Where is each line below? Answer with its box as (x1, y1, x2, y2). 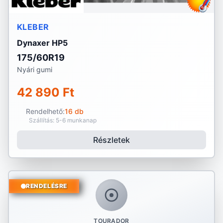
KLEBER (17, 22, 49, 32)
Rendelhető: (25, 107, 65, 115)
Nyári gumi (17, 65, 52, 74)
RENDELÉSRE (26, 182, 67, 190)
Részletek (93, 135, 130, 145)
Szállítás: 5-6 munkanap (29, 116, 97, 124)
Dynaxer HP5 (17, 38, 68, 48)
